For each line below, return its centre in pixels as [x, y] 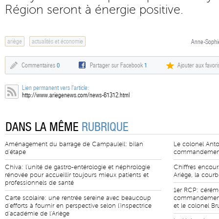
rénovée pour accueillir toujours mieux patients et [77, 175]
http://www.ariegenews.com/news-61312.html [76, 95]
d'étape [15, 152]
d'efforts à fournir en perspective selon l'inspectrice [78, 206]
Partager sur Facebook [117, 65]
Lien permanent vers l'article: [55, 88]
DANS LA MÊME [44, 127]
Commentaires [39, 65]
